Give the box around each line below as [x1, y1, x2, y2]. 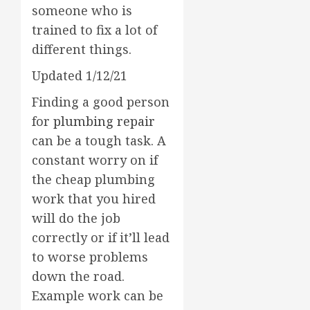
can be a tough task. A [32, 131, 166, 149]
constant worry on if [32, 151, 158, 168]
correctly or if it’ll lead [32, 228, 170, 246]
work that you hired [32, 190, 156, 207]
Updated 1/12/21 [32, 66, 127, 84]
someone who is [32, 1, 132, 19]
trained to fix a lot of [32, 21, 157, 38]
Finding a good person [32, 93, 170, 110]
